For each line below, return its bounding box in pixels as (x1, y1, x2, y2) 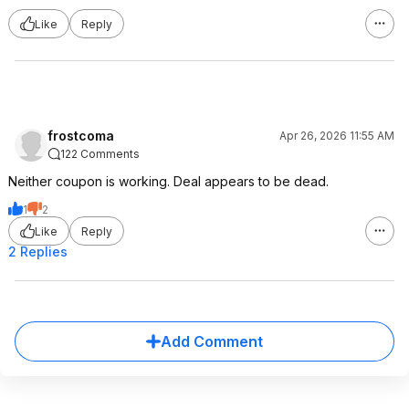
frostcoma (47, 128, 114, 143)
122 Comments (60, 147, 140, 161)
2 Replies (8, 244, 68, 259)
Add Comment (161, 332, 263, 351)
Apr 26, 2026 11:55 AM (279, 129, 394, 142)
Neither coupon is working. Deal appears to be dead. (8, 173, 329, 189)
